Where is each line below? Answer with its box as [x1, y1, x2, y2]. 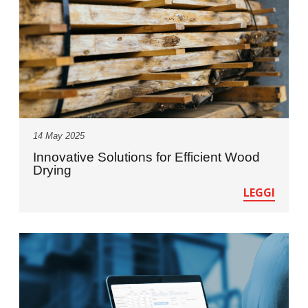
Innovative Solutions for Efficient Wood [33, 149, 261, 164]
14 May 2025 [33, 130, 85, 141]
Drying [33, 162, 72, 177]
